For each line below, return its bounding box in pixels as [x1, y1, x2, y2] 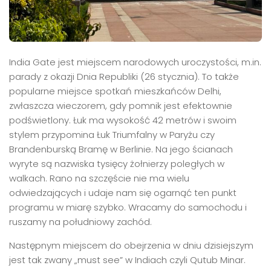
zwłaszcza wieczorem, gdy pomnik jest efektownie [9, 99, 232, 113]
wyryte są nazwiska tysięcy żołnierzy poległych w [9, 157, 224, 171]
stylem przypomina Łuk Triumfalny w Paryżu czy [9, 128, 215, 142]
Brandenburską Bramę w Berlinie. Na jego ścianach [9, 143, 233, 156]
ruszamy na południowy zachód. [9, 215, 152, 229]
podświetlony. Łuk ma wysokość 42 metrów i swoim [9, 114, 237, 127]
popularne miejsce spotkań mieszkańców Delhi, [9, 85, 221, 98]
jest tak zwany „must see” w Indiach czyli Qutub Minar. [9, 253, 246, 267]
